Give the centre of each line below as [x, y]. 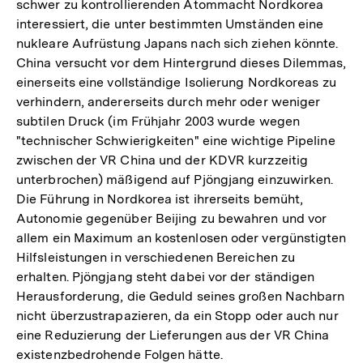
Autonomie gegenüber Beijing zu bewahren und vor [172, 218]
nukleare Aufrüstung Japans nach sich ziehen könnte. [177, 43]
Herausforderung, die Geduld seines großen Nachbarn [181, 296]
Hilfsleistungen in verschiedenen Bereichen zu [156, 257]
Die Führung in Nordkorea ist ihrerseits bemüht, [160, 199]
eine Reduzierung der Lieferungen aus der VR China [173, 335]
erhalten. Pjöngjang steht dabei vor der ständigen [166, 276]
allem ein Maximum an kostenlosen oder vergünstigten [181, 237]
